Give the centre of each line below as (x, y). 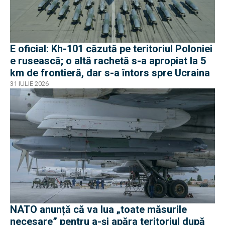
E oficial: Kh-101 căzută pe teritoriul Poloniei (111, 48)
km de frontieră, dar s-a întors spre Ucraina (110, 73)
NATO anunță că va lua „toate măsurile (98, 210)
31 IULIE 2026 (29, 83)
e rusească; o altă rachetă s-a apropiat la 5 (108, 61)
